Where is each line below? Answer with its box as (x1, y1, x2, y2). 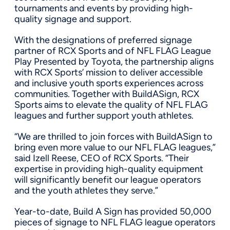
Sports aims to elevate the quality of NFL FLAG (14, 99, 208, 110)
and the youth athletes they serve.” (14, 184, 158, 196)
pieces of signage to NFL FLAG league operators (14, 216, 215, 228)
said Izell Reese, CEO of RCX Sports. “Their (14, 152, 189, 164)
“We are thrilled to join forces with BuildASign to (14, 130, 213, 142)
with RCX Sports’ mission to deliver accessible (14, 66, 203, 78)
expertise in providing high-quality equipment (14, 163, 203, 175)
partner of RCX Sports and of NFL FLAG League (14, 45, 211, 56)
